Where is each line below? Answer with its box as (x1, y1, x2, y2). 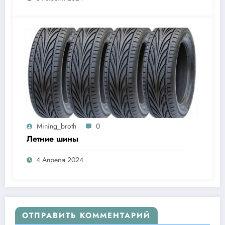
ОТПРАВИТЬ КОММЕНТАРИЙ (22, 209, 151, 221)
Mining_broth (37, 121, 76, 131)
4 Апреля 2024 (36, 154, 83, 165)
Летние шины (27, 133, 78, 145)
